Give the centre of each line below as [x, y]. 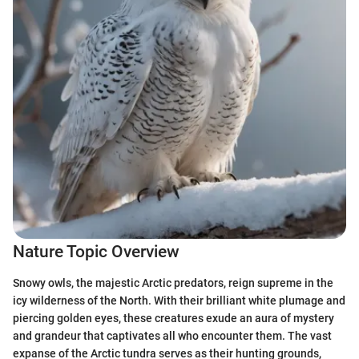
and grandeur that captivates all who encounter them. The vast [172, 335]
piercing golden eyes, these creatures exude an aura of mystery [173, 318]
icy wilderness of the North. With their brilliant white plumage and [179, 300]
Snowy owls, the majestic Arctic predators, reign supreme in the [173, 282]
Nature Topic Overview [96, 252]
